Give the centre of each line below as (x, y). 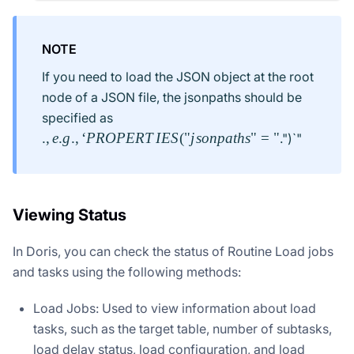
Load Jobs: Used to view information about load (175, 308)
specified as (77, 117)
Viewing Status (70, 215)
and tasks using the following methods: (127, 271)
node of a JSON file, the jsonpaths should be (172, 97)
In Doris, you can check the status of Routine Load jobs (173, 251)
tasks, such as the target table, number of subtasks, (183, 328)
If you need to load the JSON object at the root (178, 76)
